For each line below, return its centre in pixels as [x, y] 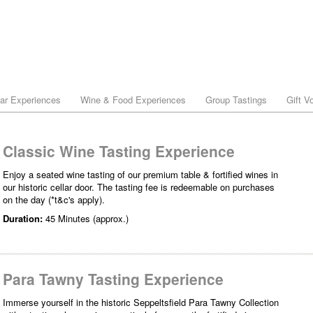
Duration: [24, 218]
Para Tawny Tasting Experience [113, 278]
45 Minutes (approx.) [87, 218]
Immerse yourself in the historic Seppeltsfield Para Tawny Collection [141, 302]
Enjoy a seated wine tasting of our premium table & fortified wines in [140, 174]
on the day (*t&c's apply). [54, 199]
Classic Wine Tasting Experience [119, 151]
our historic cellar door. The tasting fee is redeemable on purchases [139, 187]
